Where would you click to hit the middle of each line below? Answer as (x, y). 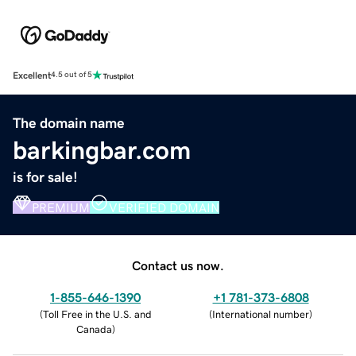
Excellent (32, 75)
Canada (94, 329)
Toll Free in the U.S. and (97, 314)
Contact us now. (178, 265)
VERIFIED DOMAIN (164, 207)
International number (261, 314)
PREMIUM (61, 207)
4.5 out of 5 (72, 75)
